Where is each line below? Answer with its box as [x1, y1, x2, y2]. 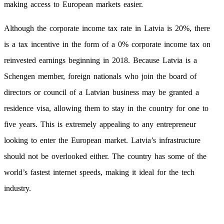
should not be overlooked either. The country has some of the [4, 152, 206, 161]
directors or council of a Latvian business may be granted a [4, 88, 199, 97]
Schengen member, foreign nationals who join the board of [4, 72, 196, 81]
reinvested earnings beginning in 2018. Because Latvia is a [4, 56, 197, 65]
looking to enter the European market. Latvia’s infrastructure [4, 136, 200, 145]
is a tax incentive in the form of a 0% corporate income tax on [4, 40, 210, 49]
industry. [4, 184, 31, 193]
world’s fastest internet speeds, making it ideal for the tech [4, 168, 194, 177]
